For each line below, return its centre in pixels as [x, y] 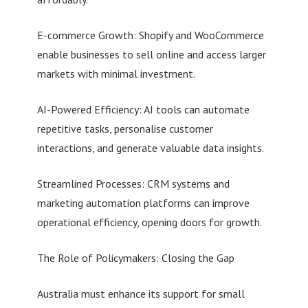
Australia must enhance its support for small [141, 293]
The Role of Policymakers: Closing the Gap [135, 257]
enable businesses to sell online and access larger [151, 54]
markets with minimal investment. [116, 73]
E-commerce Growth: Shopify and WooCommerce [150, 35]
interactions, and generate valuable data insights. [150, 147]
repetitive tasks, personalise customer [125, 128]
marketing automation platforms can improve [143, 202]
